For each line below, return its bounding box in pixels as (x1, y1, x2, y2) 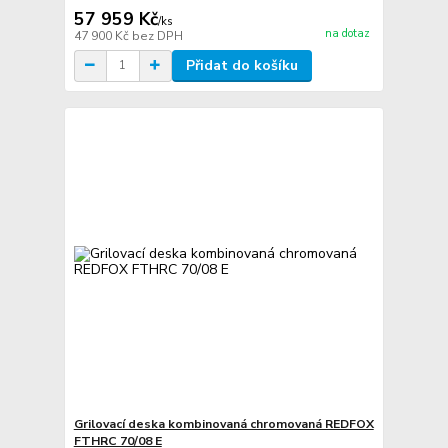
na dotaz (324, 26, 370, 42)
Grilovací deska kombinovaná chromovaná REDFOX (73, 416, 374, 433)
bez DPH (131, 27, 183, 44)
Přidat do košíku (185, 55, 298, 75)
